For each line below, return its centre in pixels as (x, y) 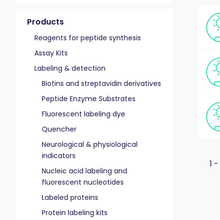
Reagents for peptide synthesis (88, 38)
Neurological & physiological (90, 144)
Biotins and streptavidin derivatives (101, 83)
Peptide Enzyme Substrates (89, 99)
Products (45, 22)
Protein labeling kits (75, 213)
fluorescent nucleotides (83, 182)
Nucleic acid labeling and (84, 171)
